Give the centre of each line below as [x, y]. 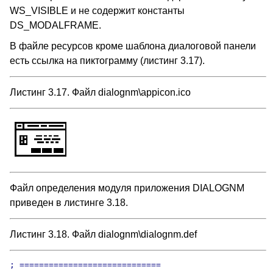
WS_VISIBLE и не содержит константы [97, 11]
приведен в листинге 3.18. [69, 203]
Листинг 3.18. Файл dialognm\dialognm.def [103, 234]
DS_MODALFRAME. [55, 25]
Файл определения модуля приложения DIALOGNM [127, 188]
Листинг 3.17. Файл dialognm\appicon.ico [100, 92]
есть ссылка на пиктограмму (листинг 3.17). [107, 61]
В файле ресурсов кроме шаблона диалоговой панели [133, 46]
